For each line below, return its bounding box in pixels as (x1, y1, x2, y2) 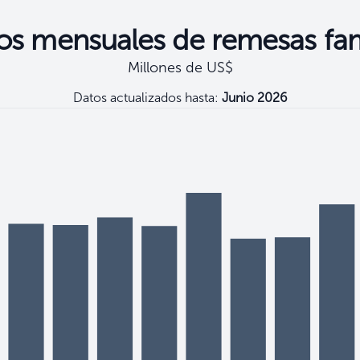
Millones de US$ (127, 59, 233, 76)
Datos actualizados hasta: (72, 90, 222, 105)
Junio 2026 (221, 90, 288, 105)
